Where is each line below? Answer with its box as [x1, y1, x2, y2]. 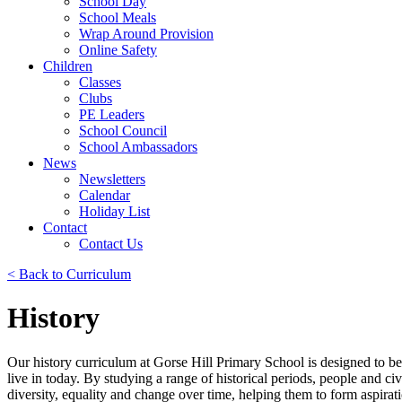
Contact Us [79, 235, 143, 251]
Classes [79, 74, 121, 90]
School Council [79, 122, 167, 138]
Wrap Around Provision [79, 25, 214, 41]
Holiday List [79, 203, 150, 219]
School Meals [79, 9, 156, 25]
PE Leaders [79, 106, 144, 122]
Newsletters [79, 170, 145, 187]
